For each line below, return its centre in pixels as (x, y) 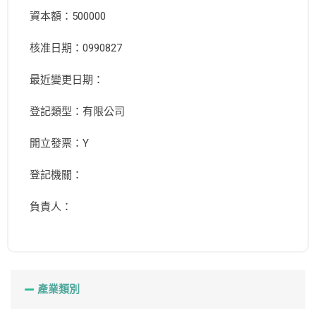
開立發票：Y (59, 144)
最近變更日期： (67, 80)
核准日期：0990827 (76, 48)
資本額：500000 (68, 17)
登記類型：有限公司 (77, 112)
